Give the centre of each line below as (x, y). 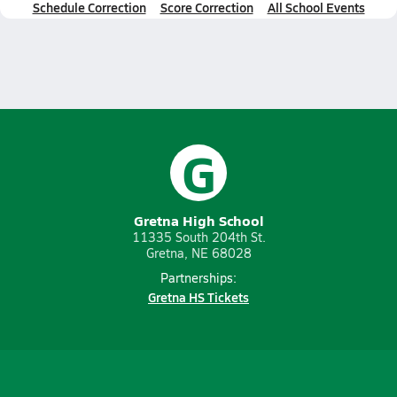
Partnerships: (198, 278)
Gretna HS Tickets (198, 297)
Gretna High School (198, 220)
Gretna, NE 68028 (198, 253)
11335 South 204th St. (198, 237)
